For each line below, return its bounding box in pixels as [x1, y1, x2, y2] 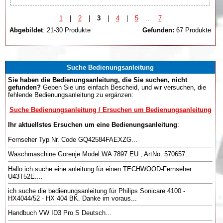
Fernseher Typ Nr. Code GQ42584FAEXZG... [8, 136, 137, 143]
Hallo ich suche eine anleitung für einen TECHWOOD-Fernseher [8, 165, 192, 173]
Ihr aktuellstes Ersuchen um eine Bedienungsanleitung [8, 121, 177, 128]
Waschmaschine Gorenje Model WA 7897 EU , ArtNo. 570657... [8, 150, 191, 158]
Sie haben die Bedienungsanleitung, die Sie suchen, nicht [8, 76, 187, 84]
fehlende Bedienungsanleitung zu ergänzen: [8, 91, 133, 99]
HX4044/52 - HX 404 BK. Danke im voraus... [8, 194, 137, 202]
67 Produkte [174, 26, 211, 34]
